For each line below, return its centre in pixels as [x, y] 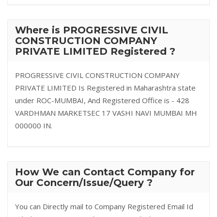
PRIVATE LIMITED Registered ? [95, 51]
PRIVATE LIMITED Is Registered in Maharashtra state [105, 88]
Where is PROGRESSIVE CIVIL [92, 30]
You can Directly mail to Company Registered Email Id [104, 206]
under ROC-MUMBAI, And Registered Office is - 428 [102, 100]
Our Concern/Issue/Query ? [84, 183]
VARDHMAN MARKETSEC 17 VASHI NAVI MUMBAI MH [106, 113]
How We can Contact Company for [105, 172]
